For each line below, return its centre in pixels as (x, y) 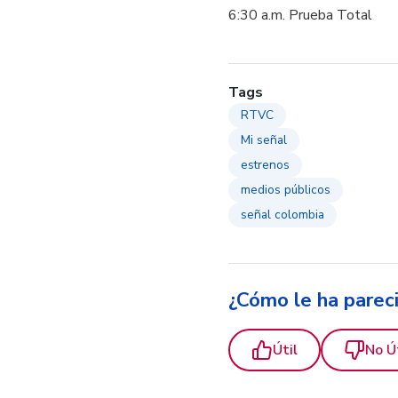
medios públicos (286, 189)
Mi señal (264, 139)
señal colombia (283, 214)
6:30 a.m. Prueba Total (302, 15)
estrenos (266, 164)
